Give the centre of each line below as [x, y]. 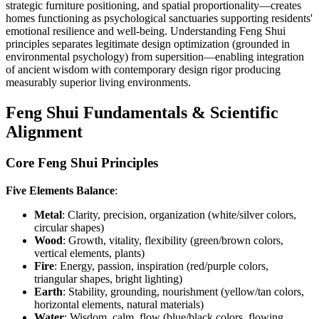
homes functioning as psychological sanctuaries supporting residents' [159, 18]
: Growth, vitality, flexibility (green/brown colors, [173, 241]
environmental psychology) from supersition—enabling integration [155, 56]
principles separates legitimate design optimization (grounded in [148, 43]
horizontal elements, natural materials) [119, 305]
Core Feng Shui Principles [82, 163]
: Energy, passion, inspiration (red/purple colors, [161, 266]
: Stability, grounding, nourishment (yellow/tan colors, [183, 292]
